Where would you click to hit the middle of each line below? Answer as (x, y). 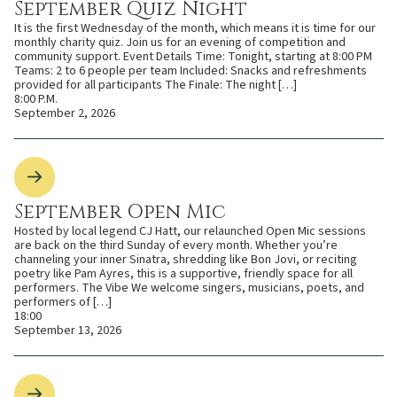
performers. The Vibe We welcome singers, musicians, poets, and (189, 288)
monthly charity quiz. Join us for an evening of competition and (180, 42)
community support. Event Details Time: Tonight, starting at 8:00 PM (193, 56)
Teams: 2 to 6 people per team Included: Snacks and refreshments (191, 70)
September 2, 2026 (65, 113)
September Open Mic (120, 212)
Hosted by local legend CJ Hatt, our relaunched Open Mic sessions (190, 231)
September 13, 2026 (68, 330)
